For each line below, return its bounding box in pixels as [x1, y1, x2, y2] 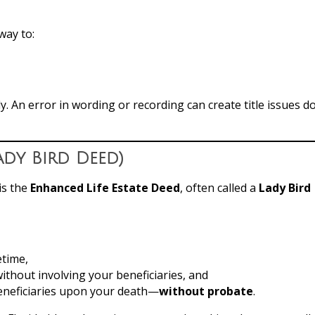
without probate [159, 283, 253, 299]
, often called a [180, 179, 259, 195]
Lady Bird [259, 179, 311, 195]
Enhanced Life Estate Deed [30, 179, 180, 195]
